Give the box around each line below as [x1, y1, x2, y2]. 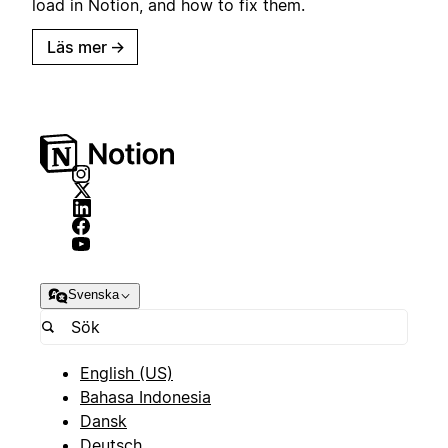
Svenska [68, 287, 119, 303]
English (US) [80, 362, 173, 383]
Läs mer [47, 37, 107, 58]
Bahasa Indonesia [80, 386, 211, 407]
